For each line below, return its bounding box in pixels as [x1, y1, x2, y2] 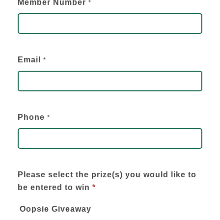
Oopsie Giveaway [19, 204, 91, 213]
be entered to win [17, 183, 92, 192]
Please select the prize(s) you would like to [17, 170, 196, 179]
